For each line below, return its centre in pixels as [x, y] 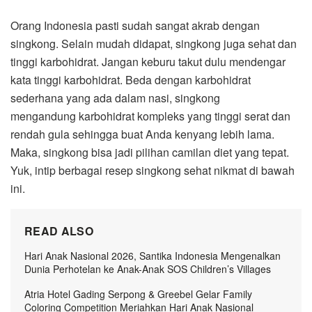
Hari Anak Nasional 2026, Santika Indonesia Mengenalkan [153, 256]
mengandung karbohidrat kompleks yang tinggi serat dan [150, 116]
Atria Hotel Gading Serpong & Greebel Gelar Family [138, 294]
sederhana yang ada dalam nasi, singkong [115, 98]
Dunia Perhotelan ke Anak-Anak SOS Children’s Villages [148, 269]
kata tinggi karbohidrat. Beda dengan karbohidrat [131, 80]
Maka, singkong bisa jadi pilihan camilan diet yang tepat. [150, 153]
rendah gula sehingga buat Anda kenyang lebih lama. [142, 134]
